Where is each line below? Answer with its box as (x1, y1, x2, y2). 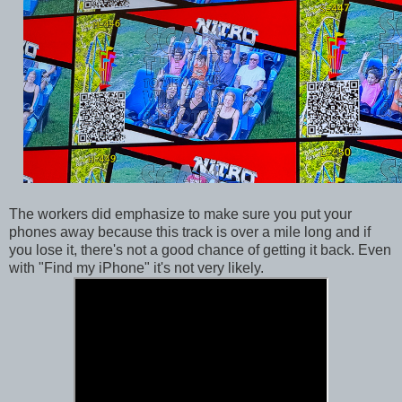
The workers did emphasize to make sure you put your (9, 205, 352, 222)
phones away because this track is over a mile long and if (9, 223, 371, 240)
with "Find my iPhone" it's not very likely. (9, 259, 267, 275)
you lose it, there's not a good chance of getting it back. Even (9, 241, 391, 258)
